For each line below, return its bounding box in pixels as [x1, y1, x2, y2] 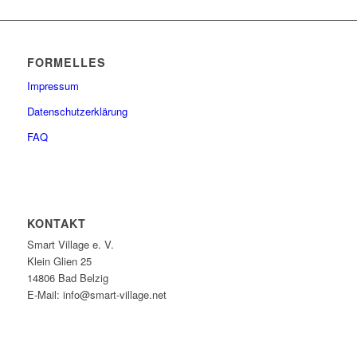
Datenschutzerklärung [26, 103, 127, 119]
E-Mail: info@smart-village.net [26, 287, 167, 302]
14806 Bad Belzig [26, 270, 108, 285]
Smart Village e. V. [26, 237, 114, 252]
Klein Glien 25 [26, 253, 92, 269]
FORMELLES [26, 53, 106, 70]
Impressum [26, 77, 79, 93]
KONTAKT [26, 215, 86, 231]
